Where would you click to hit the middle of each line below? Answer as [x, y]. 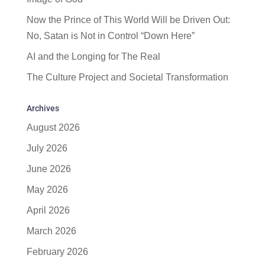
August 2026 [53, 127]
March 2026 [51, 231]
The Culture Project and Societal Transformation [127, 77]
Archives [43, 108]
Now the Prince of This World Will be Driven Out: [128, 20]
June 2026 [49, 169]
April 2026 [48, 210]
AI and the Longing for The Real [93, 56]
